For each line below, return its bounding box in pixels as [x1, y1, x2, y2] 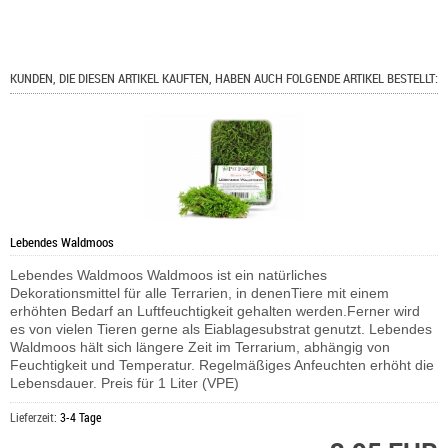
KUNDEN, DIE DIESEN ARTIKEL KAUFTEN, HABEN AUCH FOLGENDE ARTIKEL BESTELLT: [10, 69, 438, 88]
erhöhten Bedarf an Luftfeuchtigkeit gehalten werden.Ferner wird [10, 302, 420, 319]
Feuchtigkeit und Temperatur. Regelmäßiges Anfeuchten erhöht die [10, 356, 434, 373]
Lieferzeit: [10, 408, 60, 425]
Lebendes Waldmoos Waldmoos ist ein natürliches [10, 266, 327, 283]
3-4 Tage [60, 408, 101, 425]
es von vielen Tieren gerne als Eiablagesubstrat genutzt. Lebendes [10, 320, 432, 337]
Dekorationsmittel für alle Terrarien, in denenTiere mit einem [10, 284, 389, 301]
